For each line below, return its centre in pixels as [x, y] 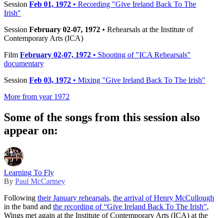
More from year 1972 [37, 97]
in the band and [28, 206]
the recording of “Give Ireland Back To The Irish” [130, 206]
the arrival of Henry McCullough [163, 198]
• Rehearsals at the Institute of [147, 30]
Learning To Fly [29, 172]
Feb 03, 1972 [50, 80]
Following [21, 198]
